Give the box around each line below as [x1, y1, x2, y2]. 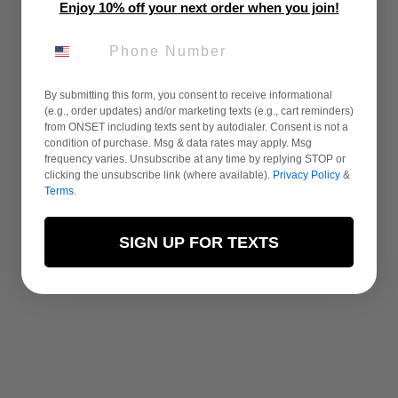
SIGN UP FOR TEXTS [119, 233, 279, 251]
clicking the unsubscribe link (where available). [44, 169, 273, 181]
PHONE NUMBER [44, 33, 184, 48]
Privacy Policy [273, 169, 340, 181]
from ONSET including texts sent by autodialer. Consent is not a [44, 121, 348, 133]
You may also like [115, 264, 283, 291]
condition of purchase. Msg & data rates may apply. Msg [44, 137, 312, 149]
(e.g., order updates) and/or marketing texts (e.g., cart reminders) [44, 105, 354, 117]
